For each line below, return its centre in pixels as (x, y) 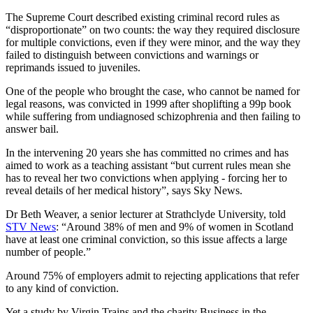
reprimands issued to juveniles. (73, 67)
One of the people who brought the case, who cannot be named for (153, 91)
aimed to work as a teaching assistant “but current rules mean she (148, 165)
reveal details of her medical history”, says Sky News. (124, 190)
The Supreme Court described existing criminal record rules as (143, 17)
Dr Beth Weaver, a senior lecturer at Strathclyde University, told (146, 214)
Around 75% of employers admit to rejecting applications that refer (152, 275)
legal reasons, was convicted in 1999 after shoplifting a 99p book (148, 103)
